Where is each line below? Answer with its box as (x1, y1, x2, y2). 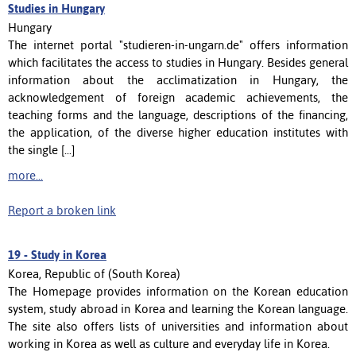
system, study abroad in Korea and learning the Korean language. (8, 301, 348, 315)
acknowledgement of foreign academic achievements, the (8, 90, 348, 104)
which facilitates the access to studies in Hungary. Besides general (8, 55, 348, 69)
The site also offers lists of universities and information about (8, 319, 348, 333)
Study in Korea (31, 247, 106, 261)
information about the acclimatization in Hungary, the (8, 72, 348, 87)
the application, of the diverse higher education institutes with (8, 125, 348, 139)
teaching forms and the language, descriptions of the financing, (8, 107, 348, 122)
